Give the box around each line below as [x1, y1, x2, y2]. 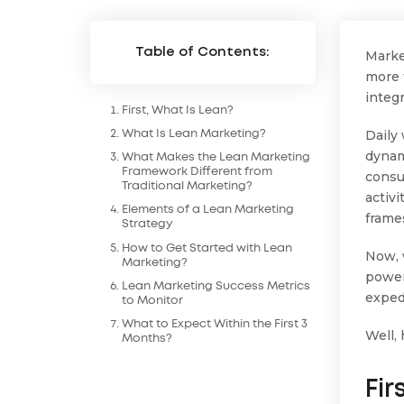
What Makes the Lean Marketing [122, 152, 311, 163]
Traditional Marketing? [122, 181, 253, 192]
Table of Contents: [135, 46, 271, 60]
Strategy [122, 219, 174, 230]
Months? [122, 333, 173, 344]
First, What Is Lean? [122, 105, 234, 115]
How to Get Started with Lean [122, 243, 293, 253]
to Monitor [122, 295, 184, 306]
